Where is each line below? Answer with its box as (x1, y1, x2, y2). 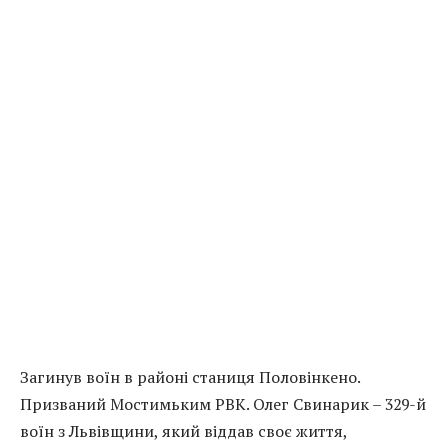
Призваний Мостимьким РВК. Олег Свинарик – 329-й (20, 393, 426, 416)
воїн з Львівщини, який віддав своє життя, (20, 420, 347, 443)
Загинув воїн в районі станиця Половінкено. (20, 366, 360, 389)
